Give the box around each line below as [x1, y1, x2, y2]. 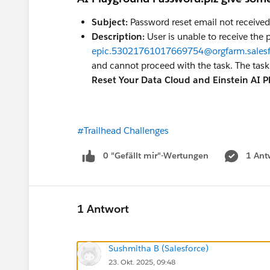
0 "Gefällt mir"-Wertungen [103, 150, 209, 161]
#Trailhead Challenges [77, 125, 169, 136]
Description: [92, 31, 145, 42]
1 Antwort [77, 202, 129, 216]
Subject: [92, 16, 128, 28]
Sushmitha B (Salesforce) [108, 242, 209, 254]
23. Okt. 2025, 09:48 [108, 256, 175, 267]
